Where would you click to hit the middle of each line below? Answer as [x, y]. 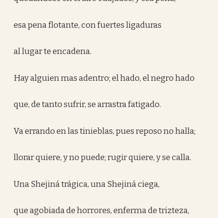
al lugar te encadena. [53, 51]
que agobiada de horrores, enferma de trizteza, [102, 210]
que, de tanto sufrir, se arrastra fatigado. [88, 104]
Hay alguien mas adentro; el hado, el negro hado [104, 78]
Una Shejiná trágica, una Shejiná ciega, [87, 184]
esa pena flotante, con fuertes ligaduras [88, 25]
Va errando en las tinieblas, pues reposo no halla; [105, 131]
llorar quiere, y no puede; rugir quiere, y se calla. [103, 157]
